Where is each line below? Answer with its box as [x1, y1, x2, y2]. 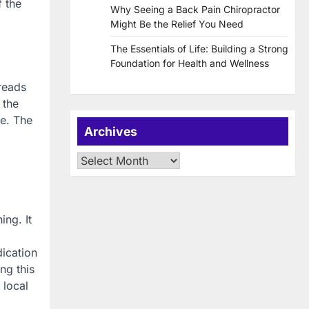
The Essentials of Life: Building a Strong [110, 43, 288, 55]
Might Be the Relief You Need [110, 18, 243, 30]
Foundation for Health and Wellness [110, 57, 269, 70]
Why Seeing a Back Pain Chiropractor [110, 3, 280, 16]
